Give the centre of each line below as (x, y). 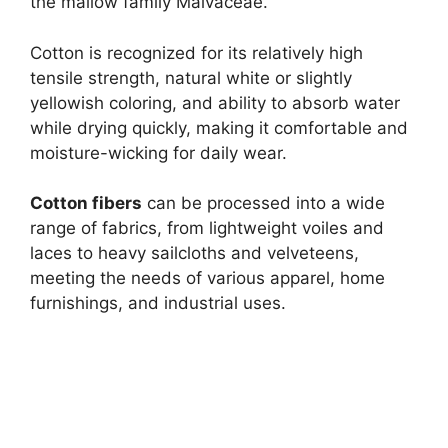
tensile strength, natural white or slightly (191, 77)
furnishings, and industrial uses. (158, 303)
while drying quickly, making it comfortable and (219, 127)
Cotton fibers (86, 203)
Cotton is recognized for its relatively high (196, 52)
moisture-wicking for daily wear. (158, 152)
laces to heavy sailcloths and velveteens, (194, 253)
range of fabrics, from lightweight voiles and (207, 228)
